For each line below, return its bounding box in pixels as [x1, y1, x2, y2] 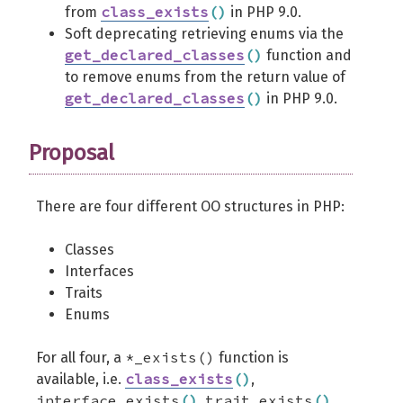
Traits [65, 284, 103, 301]
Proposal [29, 140, 114, 166]
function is [215, 349, 289, 366]
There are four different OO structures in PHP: [36, 198, 345, 215]
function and [263, 47, 352, 64]
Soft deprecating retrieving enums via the [65, 25, 344, 42]
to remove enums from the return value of [65, 68, 345, 85]
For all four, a [36, 349, 125, 366]
